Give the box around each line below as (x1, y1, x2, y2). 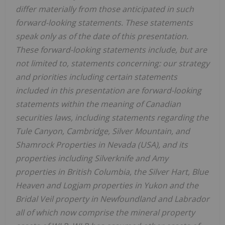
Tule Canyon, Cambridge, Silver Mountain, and (16, 125, 190, 137)
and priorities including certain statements (16, 71, 177, 82)
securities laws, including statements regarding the (16, 111, 208, 123)
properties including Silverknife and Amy (16, 152, 168, 164)
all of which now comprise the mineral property (16, 206, 195, 218)
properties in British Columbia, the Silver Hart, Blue (16, 166, 208, 177)
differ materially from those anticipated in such (16, 3, 194, 15)
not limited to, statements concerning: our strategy (16, 57, 209, 69)
